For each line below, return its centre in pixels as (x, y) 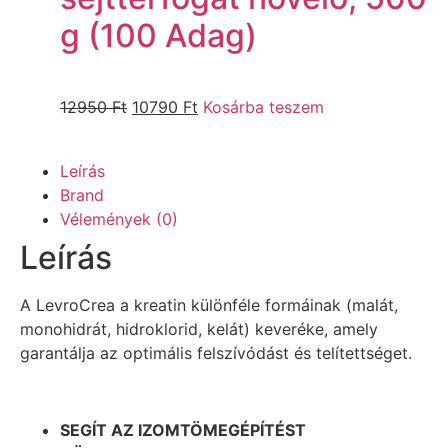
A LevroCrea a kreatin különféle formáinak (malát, (209, 304)
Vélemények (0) (119, 218)
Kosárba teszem (263, 106)
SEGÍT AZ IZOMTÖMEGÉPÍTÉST (183, 429)
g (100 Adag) (158, 35)
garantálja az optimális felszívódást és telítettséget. (216, 352)
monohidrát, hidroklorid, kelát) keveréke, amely (199, 328)
